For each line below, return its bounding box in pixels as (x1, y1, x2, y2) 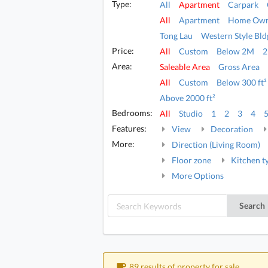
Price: (112, 45, 134, 56)
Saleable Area (160, 62, 211, 72)
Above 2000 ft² (160, 93, 216, 103)
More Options (169, 170, 224, 181)
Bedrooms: (112, 108, 153, 118)
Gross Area (218, 62, 260, 72)
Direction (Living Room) (169, 139, 260, 150)
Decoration (209, 124, 254, 135)
